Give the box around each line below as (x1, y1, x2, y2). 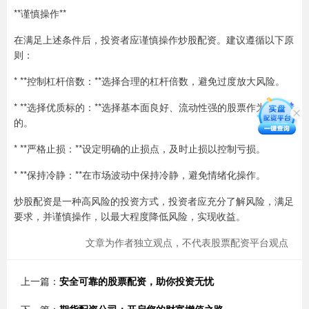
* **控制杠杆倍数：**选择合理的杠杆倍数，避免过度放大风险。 (14, 74, 285, 88)
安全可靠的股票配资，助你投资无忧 (59, 274, 214, 288)
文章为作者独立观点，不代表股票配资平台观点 (86, 235, 288, 250)
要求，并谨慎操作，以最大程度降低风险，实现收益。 (14, 209, 246, 223)
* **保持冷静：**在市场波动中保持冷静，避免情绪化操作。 (14, 168, 266, 182)
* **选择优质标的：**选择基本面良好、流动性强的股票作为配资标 (14, 100, 295, 114)
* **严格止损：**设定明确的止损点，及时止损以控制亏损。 (14, 141, 266, 156)
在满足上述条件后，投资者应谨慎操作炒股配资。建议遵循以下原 (14, 32, 294, 47)
